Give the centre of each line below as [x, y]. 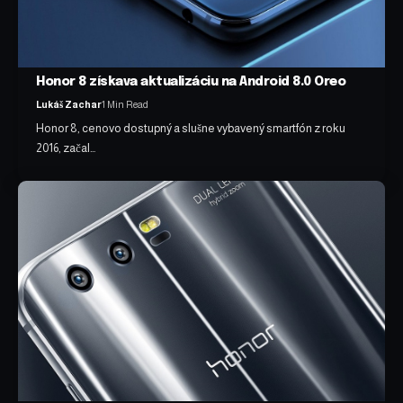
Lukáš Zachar [69, 104]
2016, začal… [66, 148]
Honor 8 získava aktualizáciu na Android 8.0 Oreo [191, 81]
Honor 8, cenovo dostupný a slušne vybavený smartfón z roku [191, 128]
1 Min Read [125, 104]
